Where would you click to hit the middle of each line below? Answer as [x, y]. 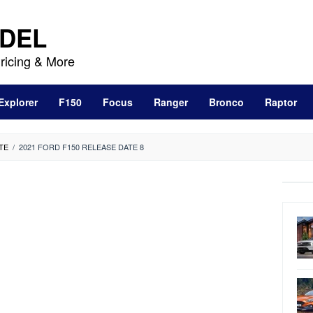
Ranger [171, 102]
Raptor [281, 102]
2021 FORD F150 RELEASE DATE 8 [81, 147]
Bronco [226, 102]
